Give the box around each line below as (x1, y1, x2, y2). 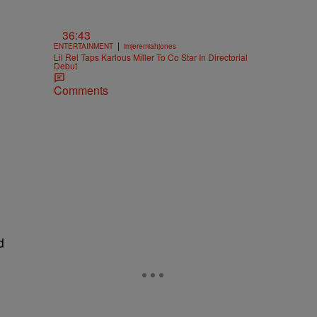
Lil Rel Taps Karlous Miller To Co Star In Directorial (54, 50, 248, 63)
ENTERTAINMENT (54, 40, 113, 51)
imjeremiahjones (124, 40, 176, 51)
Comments (54, 81, 108, 98)
